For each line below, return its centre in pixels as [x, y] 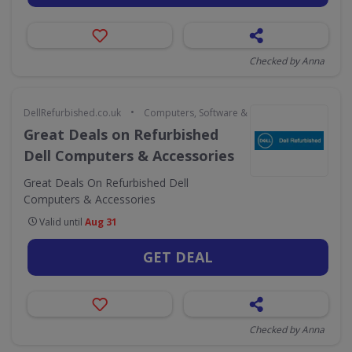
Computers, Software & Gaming [214, 113]
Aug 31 [101, 222]
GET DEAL [178, 257]
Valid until [61, 222]
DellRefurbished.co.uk [72, 113]
